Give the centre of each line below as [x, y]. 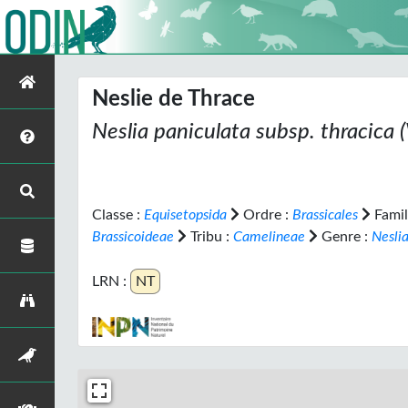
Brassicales [325, 215]
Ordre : [266, 215]
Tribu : [210, 237]
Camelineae [269, 237]
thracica [355, 132]
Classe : [118, 215]
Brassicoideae [133, 237]
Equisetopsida [185, 215]
